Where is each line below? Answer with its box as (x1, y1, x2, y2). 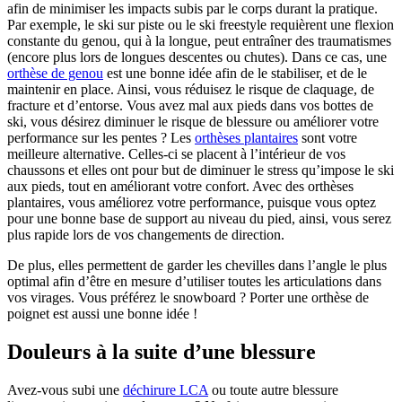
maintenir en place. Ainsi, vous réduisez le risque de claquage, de (7, 82, 374, 98)
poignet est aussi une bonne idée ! (7, 306, 197, 322)
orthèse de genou (7, 66, 103, 82)
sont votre (298, 130, 357, 146)
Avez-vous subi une (7, 382, 123, 398)
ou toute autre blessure (208, 382, 338, 398)
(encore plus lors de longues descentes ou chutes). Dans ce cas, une (7, 49, 387, 66)
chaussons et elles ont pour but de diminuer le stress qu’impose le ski (7, 162, 394, 179)
